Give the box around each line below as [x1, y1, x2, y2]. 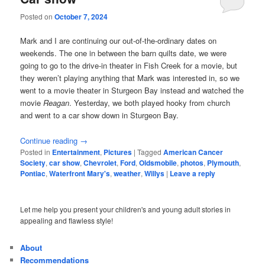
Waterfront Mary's [49, 167, 111, 179]
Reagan [43, 97, 70, 109]
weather [114, 167, 141, 179]
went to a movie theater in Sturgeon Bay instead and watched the [20, 85, 244, 96]
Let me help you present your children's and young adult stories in [20, 203, 231, 214]
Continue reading [20, 134, 80, 146]
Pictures [104, 146, 132, 157]
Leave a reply [170, 167, 216, 179]
